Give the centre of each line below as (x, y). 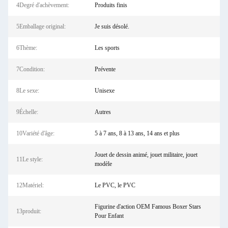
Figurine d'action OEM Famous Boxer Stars (148, 207)
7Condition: (31, 69)
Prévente (105, 69)
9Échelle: (27, 112)
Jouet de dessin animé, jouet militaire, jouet (146, 155)
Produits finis (111, 5)
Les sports (107, 48)
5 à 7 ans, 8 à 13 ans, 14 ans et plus (137, 133)
